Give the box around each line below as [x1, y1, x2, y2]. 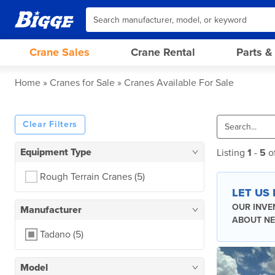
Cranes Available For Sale [124, 77, 234, 89]
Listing [217, 147, 247, 159]
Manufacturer [20, 204, 82, 216]
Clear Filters [23, 119, 78, 130]
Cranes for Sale [50, 77, 115, 89]
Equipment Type [20, 146, 91, 158]
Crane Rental [130, 45, 195, 59]
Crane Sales [29, 45, 90, 59]
